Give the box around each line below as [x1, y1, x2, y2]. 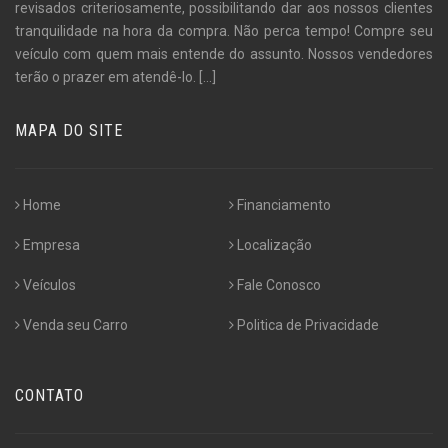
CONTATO [15, 385, 84, 405]
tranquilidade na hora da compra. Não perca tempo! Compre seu [15, 22, 433, 39]
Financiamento [236, 196, 331, 213]
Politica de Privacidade [236, 316, 379, 333]
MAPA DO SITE [15, 120, 123, 140]
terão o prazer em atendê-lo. [15, 68, 199, 85]
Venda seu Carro [23, 316, 128, 333]
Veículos [23, 276, 76, 293]
